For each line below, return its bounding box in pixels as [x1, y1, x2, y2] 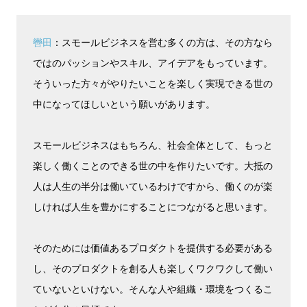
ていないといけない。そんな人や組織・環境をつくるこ [33, 282, 273, 295]
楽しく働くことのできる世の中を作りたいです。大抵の [33, 158, 273, 172]
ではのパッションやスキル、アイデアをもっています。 [33, 56, 273, 69]
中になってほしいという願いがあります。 [33, 97, 215, 110]
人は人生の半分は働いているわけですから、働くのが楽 [33, 179, 273, 193]
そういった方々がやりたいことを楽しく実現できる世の [33, 76, 273, 90]
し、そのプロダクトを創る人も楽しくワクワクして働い [33, 261, 273, 275]
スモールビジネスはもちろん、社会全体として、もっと [33, 138, 273, 151]
